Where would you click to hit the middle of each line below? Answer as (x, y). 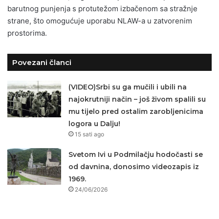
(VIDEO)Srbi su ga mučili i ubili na (128, 87)
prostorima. (27, 33)
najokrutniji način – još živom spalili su (137, 99)
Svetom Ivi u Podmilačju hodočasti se (136, 154)
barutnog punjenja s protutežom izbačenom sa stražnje (102, 8)
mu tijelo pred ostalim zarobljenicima (136, 111)
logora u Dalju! (95, 123)
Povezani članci (42, 62)
